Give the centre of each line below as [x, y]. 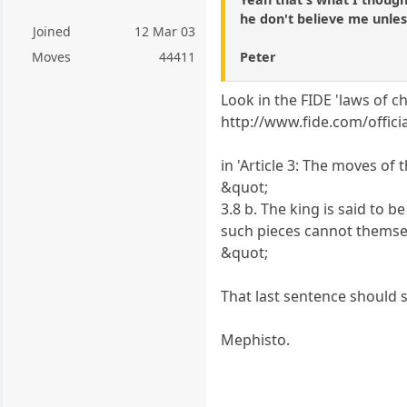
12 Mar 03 [165, 32]
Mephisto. [256, 339]
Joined [51, 32]
